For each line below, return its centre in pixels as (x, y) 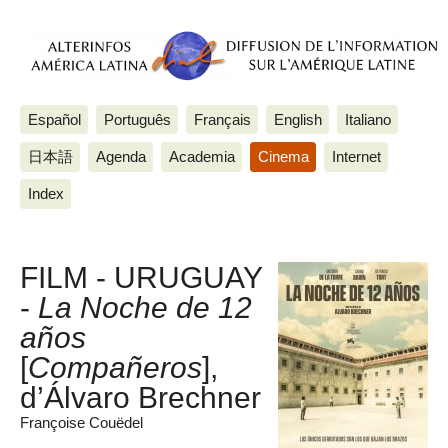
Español (54, 119)
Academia (201, 156)
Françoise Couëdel (81, 423)
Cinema (283, 156)
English (297, 119)
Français (222, 119)
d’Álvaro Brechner (140, 397)
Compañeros (115, 367)
